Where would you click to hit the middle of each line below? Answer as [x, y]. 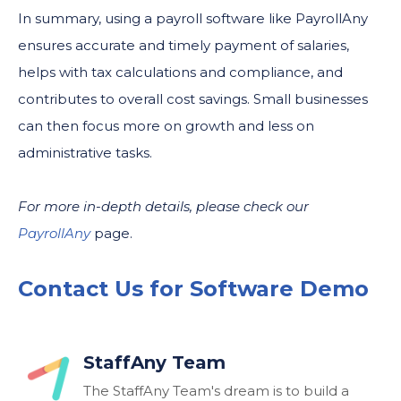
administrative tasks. [85, 152]
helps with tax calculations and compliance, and [180, 72]
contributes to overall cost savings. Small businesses [193, 98]
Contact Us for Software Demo [193, 288]
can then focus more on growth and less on [166, 125]
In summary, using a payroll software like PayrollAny [193, 18]
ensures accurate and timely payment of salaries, [183, 45]
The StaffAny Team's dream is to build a [216, 390]
